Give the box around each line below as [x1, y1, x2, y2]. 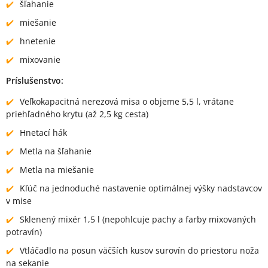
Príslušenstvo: [6, 74, 63, 86]
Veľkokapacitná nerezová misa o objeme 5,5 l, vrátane [20, 95, 234, 107]
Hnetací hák [20, 126, 67, 138]
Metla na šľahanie [20, 145, 92, 157]
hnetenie [20, 35, 56, 47]
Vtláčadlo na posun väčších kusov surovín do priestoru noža [20, 244, 259, 256]
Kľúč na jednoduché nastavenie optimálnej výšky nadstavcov [20, 182, 262, 194]
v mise [6, 194, 32, 206]
